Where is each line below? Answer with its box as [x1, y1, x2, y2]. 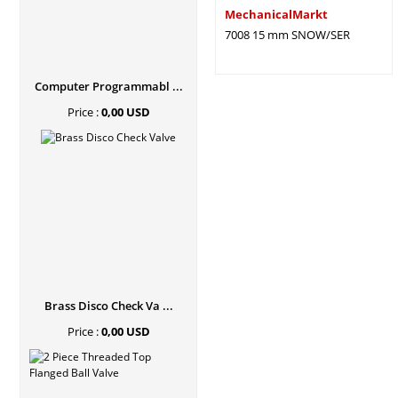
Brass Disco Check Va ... [44, 298, 173, 314]
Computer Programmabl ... [34, 78, 183, 94]
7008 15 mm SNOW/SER [225, 27, 350, 43]
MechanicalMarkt [225, 6, 328, 22]
